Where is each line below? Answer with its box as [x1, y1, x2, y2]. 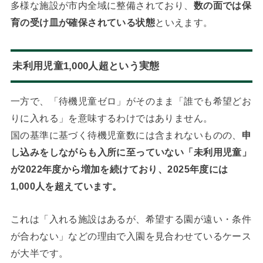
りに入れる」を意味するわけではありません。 [10, 113, 213, 124]
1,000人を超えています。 [10, 181, 122, 192]
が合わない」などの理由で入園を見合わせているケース [10, 230, 252, 241]
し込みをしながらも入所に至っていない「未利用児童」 [10, 147, 252, 158]
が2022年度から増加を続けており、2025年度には [10, 164, 228, 175]
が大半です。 [10, 247, 69, 258]
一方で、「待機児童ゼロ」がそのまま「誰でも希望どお [10, 96, 252, 107]
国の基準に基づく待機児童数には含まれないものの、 [10, 130, 242, 141]
